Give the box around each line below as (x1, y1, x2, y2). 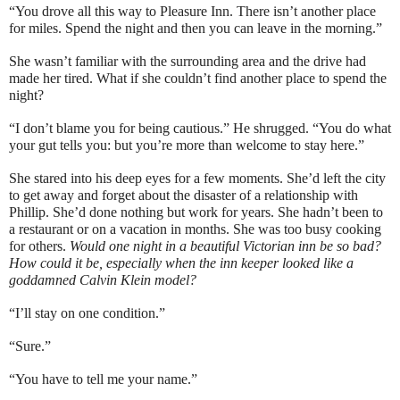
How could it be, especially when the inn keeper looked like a (9, 255, 354, 271)
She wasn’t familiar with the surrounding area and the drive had (9, 54, 366, 70)
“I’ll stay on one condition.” (9, 305, 165, 321)
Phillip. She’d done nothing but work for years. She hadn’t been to (9, 204, 383, 221)
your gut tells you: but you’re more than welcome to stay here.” (9, 137, 364, 154)
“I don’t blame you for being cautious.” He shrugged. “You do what (9, 121, 391, 137)
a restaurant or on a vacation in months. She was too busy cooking (9, 221, 381, 237)
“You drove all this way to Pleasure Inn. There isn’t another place (9, 4, 376, 20)
